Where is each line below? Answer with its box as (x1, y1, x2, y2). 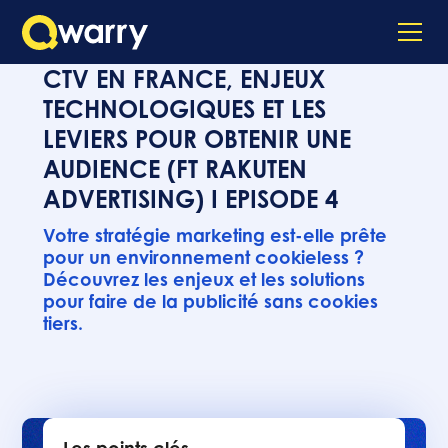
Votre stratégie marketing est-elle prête (42, 224, 387, 246)
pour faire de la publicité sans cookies (42, 290, 378, 312)
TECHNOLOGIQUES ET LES (42, 94, 326, 124)
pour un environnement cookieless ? (42, 246, 364, 268)
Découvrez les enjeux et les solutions (42, 268, 365, 290)
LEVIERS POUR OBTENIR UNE (42, 124, 351, 154)
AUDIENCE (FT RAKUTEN (42, 154, 307, 184)
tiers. (42, 312, 83, 334)
